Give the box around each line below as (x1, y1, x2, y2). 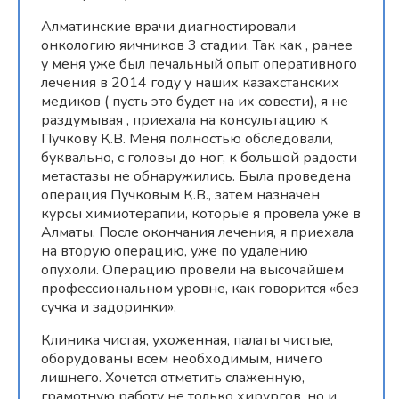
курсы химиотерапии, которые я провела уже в (41, 203, 361, 224)
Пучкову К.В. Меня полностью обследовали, (41, 128, 333, 149)
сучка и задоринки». (41, 297, 176, 317)
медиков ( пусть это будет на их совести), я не (41, 91, 348, 111)
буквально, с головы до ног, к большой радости (41, 147, 357, 167)
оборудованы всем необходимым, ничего (41, 348, 322, 369)
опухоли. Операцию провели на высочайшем (41, 259, 344, 280)
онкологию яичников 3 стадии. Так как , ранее (41, 35, 353, 55)
